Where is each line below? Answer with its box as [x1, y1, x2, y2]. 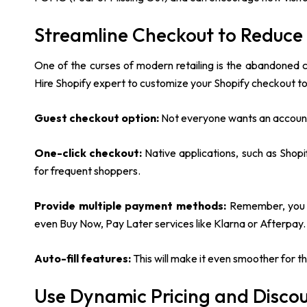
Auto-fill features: [34, 251, 133, 266]
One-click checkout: [34, 146, 145, 160]
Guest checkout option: [34, 111, 161, 125]
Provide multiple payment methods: [34, 199, 226, 213]
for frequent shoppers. [34, 164, 140, 178]
